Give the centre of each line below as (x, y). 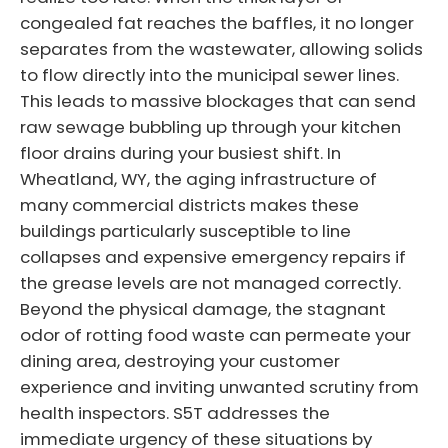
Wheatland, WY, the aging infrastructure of (198, 178)
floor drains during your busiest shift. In (180, 152)
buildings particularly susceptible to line (185, 230)
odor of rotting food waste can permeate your (215, 334)
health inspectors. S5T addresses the (175, 412)
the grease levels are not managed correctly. (210, 282)
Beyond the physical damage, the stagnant (203, 308)
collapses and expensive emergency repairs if (213, 256)
